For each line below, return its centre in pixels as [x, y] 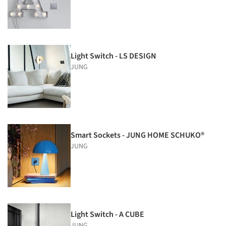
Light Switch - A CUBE [107, 214]
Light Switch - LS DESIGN [114, 56]
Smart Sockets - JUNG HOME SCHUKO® [137, 135]
